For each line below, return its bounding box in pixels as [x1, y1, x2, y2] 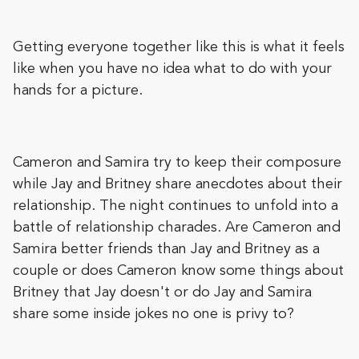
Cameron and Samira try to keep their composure [13, 155, 341, 171]
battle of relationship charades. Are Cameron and [13, 220, 341, 236]
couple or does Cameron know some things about [13, 264, 344, 279]
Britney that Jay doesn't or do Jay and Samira [13, 285, 312, 301]
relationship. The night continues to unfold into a [13, 199, 338, 214]
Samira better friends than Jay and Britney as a [13, 242, 320, 257]
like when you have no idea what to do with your [13, 62, 332, 77]
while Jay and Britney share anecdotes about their [13, 177, 342, 192]
